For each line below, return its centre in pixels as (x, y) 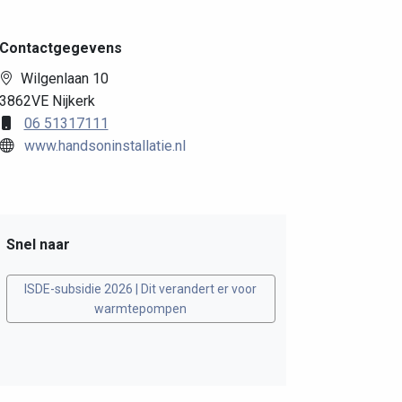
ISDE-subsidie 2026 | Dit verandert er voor (141, 289)
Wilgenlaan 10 (64, 79)
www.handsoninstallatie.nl (105, 146)
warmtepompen (141, 309)
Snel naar (38, 245)
